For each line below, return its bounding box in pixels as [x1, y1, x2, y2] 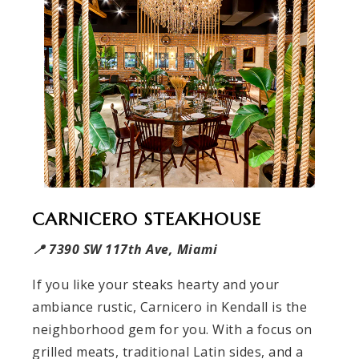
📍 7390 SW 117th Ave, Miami [32, 240, 217, 258]
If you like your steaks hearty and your [32, 275, 280, 293]
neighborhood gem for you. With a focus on [32, 320, 313, 338]
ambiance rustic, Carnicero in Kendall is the [32, 297, 307, 316]
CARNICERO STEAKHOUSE [32, 208, 261, 230]
